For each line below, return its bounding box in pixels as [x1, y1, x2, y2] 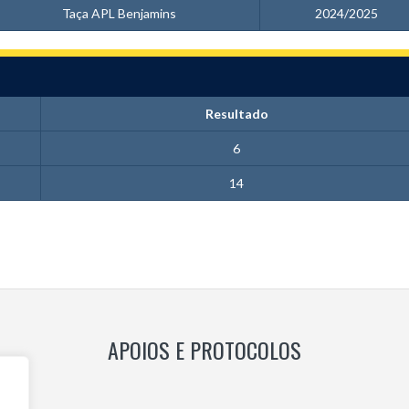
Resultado [204, 106, 268, 121]
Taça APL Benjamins [61, 5, 176, 21]
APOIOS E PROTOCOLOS [108, 333, 301, 366]
